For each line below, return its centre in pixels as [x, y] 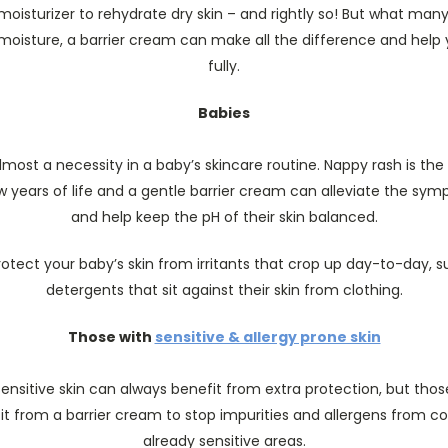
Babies [224, 113]
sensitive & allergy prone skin [267, 337]
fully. [224, 66]
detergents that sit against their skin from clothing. [224, 290]
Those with [111, 337]
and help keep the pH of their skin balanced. [224, 217]
